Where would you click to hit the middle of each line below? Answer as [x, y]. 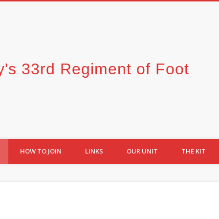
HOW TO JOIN [41, 151]
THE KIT [194, 151]
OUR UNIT [142, 151]
